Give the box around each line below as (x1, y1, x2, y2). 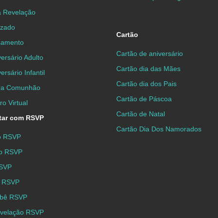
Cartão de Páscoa (116, 95, 172, 103)
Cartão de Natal (116, 110, 165, 118)
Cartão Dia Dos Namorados (116, 125, 201, 133)
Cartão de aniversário (116, 50, 183, 58)
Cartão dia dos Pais (116, 80, 177, 88)
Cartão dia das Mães (116, 65, 181, 73)
